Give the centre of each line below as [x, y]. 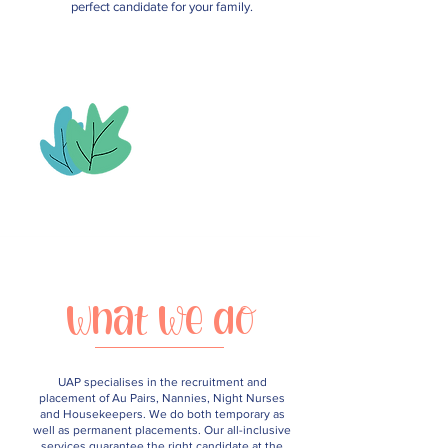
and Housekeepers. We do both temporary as [162, 414]
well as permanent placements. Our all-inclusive [162, 430]
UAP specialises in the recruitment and [162, 382]
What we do [160, 319]
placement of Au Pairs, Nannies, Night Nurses [162, 398]
